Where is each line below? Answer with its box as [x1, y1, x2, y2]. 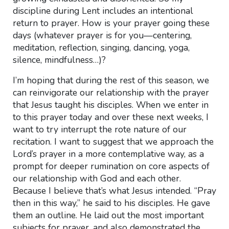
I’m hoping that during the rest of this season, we [12, 74, 209, 86]
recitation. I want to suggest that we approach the [12, 135, 214, 148]
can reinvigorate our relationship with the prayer [12, 86, 209, 99]
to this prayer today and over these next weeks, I [12, 111, 209, 123]
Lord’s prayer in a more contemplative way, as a [12, 148, 204, 160]
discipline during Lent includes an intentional [12, 5, 193, 17]
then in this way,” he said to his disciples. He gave [12, 197, 210, 209]
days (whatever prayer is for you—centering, [12, 29, 192, 41]
